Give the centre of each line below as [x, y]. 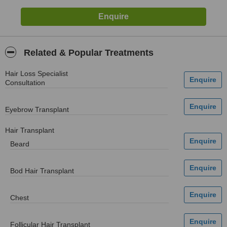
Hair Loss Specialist [36, 73]
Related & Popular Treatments [87, 53]
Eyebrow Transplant [37, 109]
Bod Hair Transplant [42, 171]
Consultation [25, 83]
